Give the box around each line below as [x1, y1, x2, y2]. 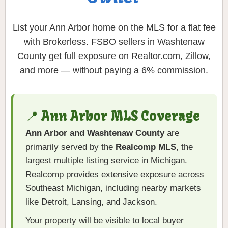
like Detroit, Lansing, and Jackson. [25, 197, 157, 207]
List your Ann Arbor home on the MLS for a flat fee [12, 22, 216, 33]
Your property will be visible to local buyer [25, 216, 184, 226]
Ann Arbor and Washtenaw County [25, 128, 164, 138]
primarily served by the [25, 142, 116, 152]
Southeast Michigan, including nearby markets [25, 183, 201, 193]
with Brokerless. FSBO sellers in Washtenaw [23, 37, 205, 47]
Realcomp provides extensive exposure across [25, 169, 204, 180]
